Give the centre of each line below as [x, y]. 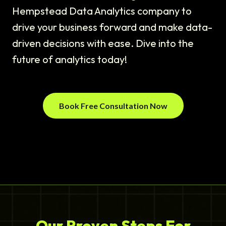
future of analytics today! [70, 60]
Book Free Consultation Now [113, 106]
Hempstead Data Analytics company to [102, 11]
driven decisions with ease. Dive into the [103, 43]
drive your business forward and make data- [112, 27]
